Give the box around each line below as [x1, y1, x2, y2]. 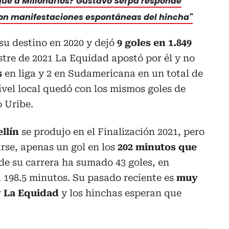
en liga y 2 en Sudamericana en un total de [2, 67, 203, 79]
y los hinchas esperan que [59, 187, 181, 198]
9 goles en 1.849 [117, 37, 192, 48]
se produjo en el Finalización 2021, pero [19, 126, 204, 137]
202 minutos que [118, 141, 197, 152]
